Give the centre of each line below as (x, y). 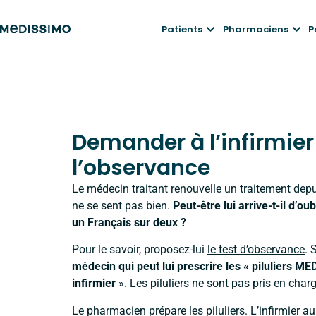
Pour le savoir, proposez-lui (140, 250)
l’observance (141, 168)
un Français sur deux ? (130, 223)
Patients (182, 29)
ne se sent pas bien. (122, 206)
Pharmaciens (255, 29)
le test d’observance (256, 250)
